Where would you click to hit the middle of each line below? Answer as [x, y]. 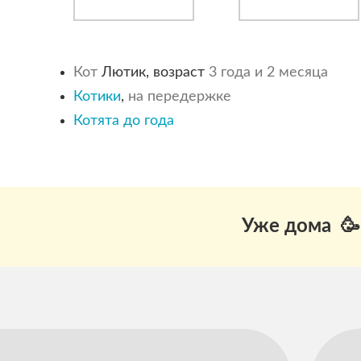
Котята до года [123, 120]
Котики [97, 96]
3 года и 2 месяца [268, 72]
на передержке [179, 96]
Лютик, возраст [153, 72]
